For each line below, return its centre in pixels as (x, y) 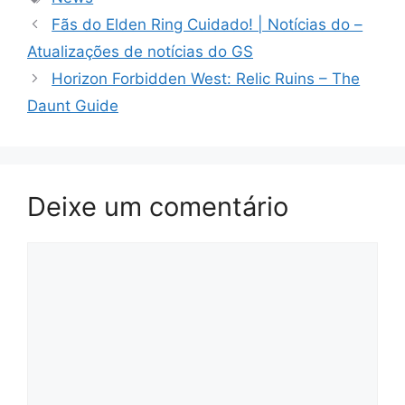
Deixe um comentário (158, 206)
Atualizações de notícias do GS (140, 51)
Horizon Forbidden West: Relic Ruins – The (206, 78)
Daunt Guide (73, 105)
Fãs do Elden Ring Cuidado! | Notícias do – (207, 24)
